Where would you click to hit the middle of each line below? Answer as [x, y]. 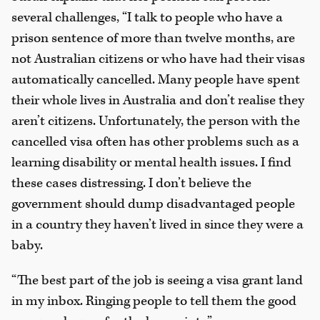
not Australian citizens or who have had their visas [158, 59]
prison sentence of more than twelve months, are [153, 39]
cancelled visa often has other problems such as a [155, 142]
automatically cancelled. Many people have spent [156, 80]
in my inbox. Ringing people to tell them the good [154, 301]
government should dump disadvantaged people [153, 204]
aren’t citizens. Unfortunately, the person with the [156, 121]
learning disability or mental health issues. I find [151, 163]
